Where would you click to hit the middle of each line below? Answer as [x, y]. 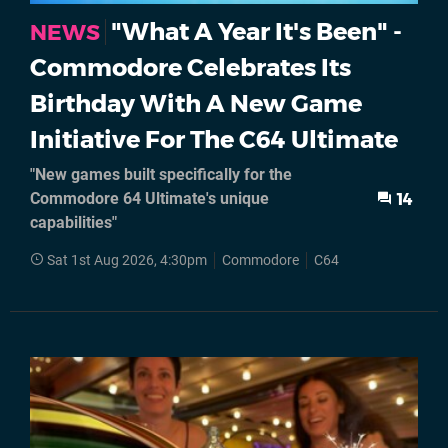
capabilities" [73, 223]
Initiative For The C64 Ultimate [214, 140]
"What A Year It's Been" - [256, 32]
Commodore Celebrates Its [190, 68]
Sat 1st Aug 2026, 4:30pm [127, 261]
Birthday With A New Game [196, 104]
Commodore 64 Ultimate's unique [149, 199]
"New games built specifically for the [161, 175]
